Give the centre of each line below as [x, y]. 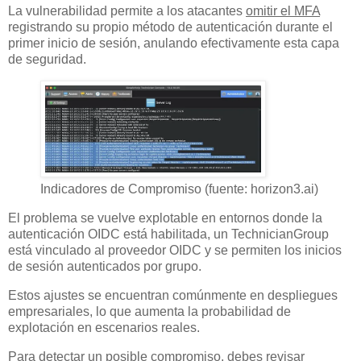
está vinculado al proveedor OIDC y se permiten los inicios [175, 250]
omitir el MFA [283, 11]
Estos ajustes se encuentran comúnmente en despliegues [173, 295]
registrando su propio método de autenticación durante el [170, 27]
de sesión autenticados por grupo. [105, 266]
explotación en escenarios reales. [104, 327]
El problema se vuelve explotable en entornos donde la [165, 218]
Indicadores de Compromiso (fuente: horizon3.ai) [179, 189]
